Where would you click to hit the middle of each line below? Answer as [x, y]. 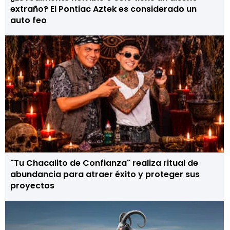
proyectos [32, 186]
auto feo [28, 20]
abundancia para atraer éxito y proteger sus [105, 174]
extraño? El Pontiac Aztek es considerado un [103, 9]
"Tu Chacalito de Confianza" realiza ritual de [104, 163]
